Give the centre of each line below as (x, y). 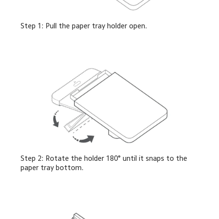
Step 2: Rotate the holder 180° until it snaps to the (105, 158)
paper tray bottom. (52, 168)
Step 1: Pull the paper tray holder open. (84, 25)
